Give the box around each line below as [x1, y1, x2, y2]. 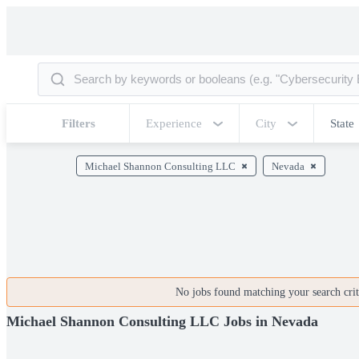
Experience [146, 117, 202, 130]
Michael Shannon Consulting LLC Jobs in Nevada [6, 313, 318, 329]
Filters [62, 117, 95, 130]
